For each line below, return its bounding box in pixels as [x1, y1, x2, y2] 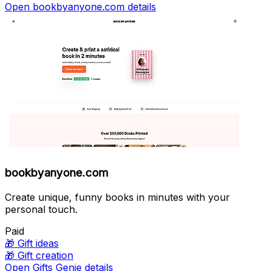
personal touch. [5, 203, 77, 215]
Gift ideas [18, 237, 59, 249]
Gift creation [18, 249, 73, 261]
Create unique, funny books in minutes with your [5, 191, 230, 203]
